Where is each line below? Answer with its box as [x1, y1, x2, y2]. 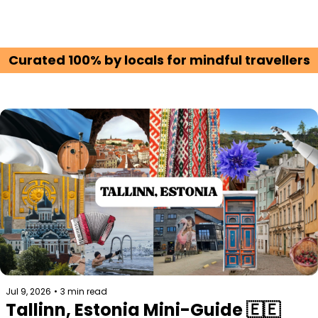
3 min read [60, 285, 107, 298]
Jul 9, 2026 [6, 285, 51, 298]
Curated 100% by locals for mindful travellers [8, 51, 310, 69]
